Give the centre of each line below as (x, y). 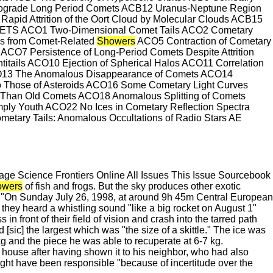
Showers (116, 41)
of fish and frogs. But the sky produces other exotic (132, 186)
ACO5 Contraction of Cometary (203, 41)
